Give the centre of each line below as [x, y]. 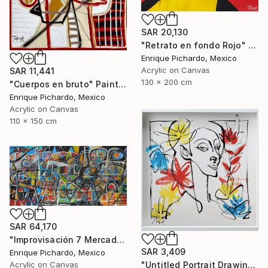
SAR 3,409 [164, 251]
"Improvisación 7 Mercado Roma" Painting [120, 239]
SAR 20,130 [165, 32]
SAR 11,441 [32, 71]
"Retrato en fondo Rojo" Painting [252, 45]
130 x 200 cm [167, 82]
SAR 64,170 [33, 226]
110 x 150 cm [33, 121]
